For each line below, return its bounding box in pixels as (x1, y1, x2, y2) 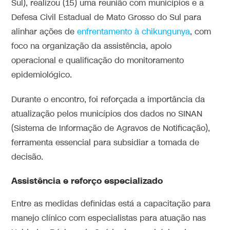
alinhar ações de (11, 26, 78, 37)
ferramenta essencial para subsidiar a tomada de (11, 137, 200, 148)
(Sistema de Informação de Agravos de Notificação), (11, 123, 210, 134)
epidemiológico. (11, 69, 72, 81)
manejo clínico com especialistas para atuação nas (11, 213, 206, 224)
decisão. (11, 151, 44, 163)
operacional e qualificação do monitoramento (11, 55, 184, 66)
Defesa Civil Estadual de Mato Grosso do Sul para (11, 12, 202, 23)
